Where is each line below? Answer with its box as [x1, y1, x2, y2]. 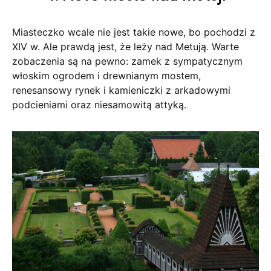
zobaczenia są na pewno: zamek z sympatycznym [12, 55, 243, 68]
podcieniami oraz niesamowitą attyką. [12, 99, 186, 111]
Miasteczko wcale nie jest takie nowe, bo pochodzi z [12, 26, 255, 39]
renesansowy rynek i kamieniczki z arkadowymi [12, 84, 230, 97]
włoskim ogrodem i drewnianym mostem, [12, 70, 201, 82]
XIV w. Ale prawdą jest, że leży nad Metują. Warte [12, 41, 239, 53]
